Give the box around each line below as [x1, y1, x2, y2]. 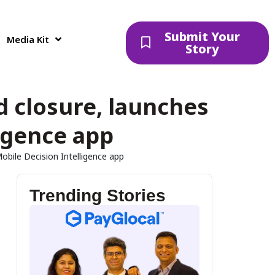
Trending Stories [29, 186, 166, 205]
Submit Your [164, 28, 240, 45]
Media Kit [7, 33, 50, 45]
